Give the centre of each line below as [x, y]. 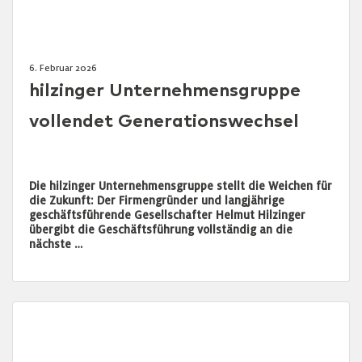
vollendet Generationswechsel [164, 121]
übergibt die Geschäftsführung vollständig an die [161, 229]
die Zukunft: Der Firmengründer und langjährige [157, 200]
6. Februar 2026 [63, 67]
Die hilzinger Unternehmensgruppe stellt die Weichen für [181, 186]
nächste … [56, 244]
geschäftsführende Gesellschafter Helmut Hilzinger [167, 215]
